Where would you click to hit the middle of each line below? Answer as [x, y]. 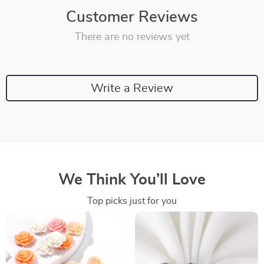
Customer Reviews [132, 17]
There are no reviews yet [132, 37]
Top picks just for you [132, 201]
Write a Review [132, 88]
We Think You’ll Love [132, 180]
